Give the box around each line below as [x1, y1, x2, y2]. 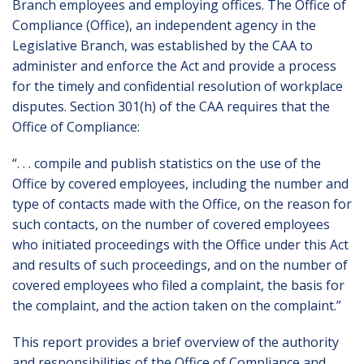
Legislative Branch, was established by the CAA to [12, 37, 313, 54]
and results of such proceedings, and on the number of [12, 256, 348, 274]
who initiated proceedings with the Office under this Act [12, 236, 349, 253]
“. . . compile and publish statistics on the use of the [12, 154, 321, 172]
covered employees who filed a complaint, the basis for [12, 276, 344, 294]
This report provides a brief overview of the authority [12, 333, 339, 351]
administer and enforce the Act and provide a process [12, 57, 336, 75]
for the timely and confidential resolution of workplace [12, 77, 343, 95]
